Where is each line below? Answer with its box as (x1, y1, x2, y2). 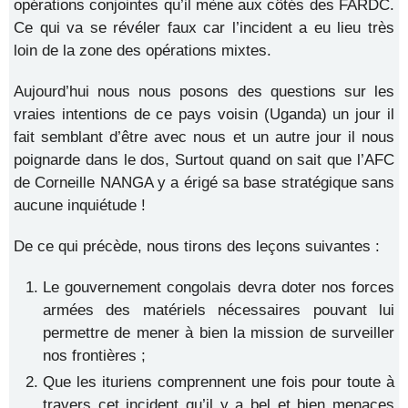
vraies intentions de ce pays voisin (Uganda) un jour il (14, 106, 394, 123)
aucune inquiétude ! (14, 197, 146, 214)
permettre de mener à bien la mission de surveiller (43, 324, 394, 342)
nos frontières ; (43, 347, 146, 364)
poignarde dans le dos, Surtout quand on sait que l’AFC (14, 151, 394, 168)
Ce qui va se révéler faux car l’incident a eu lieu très (14, 19, 394, 36)
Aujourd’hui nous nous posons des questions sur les (14, 83, 394, 100)
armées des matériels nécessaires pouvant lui (43, 301, 394, 319)
